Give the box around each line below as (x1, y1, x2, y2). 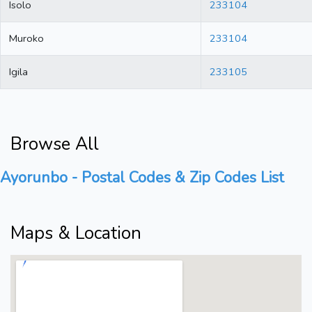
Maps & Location (10, 221, 141, 246)
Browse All (10, 132, 99, 157)
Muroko (9, 31, 44, 46)
